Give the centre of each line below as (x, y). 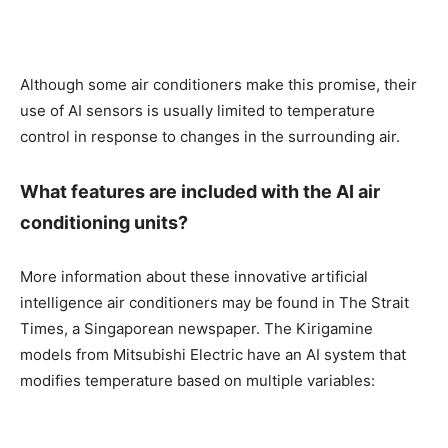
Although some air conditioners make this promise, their (218, 84)
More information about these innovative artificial (194, 276)
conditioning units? (104, 222)
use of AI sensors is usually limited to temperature (197, 110)
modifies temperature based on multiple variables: (197, 380)
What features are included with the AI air (200, 191)
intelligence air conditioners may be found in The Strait (214, 302)
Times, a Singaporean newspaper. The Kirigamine (196, 328)
